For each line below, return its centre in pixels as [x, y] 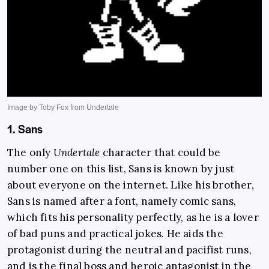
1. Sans [25, 128]
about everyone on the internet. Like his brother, [131, 185]
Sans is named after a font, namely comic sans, [122, 201]
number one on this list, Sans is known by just [121, 168]
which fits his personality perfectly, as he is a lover [133, 217]
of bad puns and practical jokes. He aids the [115, 233]
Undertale [78, 152]
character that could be [162, 152]
